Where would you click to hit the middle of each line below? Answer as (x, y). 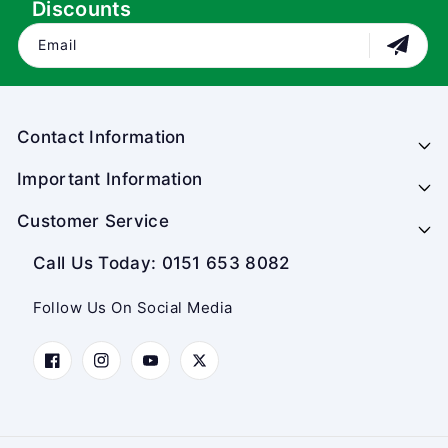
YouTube (175, 373)
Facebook (80, 373)
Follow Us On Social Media (133, 308)
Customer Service (93, 221)
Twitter (218, 373)
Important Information (110, 179)
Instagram (130, 373)
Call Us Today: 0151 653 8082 (161, 263)
